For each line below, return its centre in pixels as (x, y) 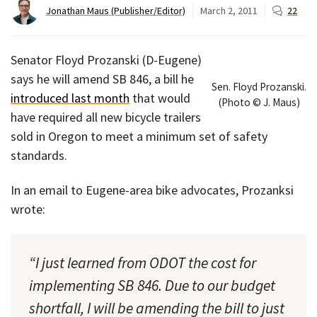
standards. (39, 156)
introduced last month (70, 98)
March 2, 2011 (229, 10)
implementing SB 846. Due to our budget (152, 286)
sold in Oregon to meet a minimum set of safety (139, 137)
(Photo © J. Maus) (259, 102)
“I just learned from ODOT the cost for (143, 263)
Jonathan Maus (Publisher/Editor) (116, 10)
